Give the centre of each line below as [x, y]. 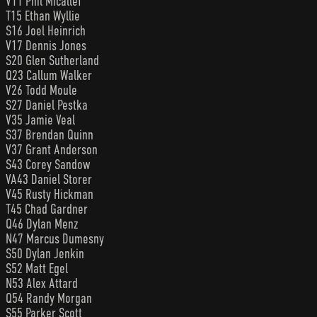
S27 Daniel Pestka [47, 105]
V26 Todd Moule [41, 90]
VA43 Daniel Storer [49, 179]
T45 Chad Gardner [47, 209]
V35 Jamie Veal [40, 120]
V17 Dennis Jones [46, 45]
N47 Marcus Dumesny [55, 238]
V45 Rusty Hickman [50, 194]
